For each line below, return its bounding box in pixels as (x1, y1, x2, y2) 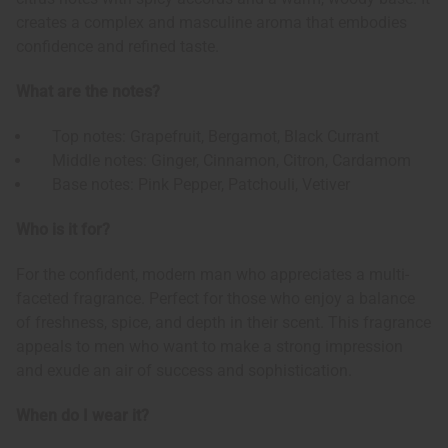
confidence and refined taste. (16, 37, 219, 57)
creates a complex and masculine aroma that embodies (16, 13, 407, 33)
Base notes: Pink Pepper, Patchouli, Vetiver (32, 175, 351, 195)
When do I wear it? (16, 406, 149, 426)
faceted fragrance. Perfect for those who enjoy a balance (16, 289, 415, 309)
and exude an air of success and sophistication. (16, 361, 352, 381)
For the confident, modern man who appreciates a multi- (16, 265, 409, 285)
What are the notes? (16, 82, 160, 102)
